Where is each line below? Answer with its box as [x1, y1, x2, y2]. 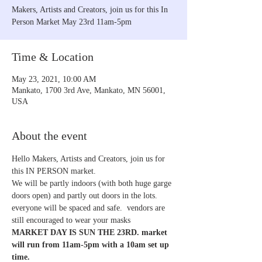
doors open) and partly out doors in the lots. [12, 191, 160, 200]
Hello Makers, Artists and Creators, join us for [12, 154, 167, 163]
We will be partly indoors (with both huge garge [12, 178, 174, 188]
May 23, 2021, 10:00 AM [12, 74, 96, 84]
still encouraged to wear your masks [12, 215, 133, 225]
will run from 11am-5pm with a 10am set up [12, 240, 171, 249]
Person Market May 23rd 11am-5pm [12, 17, 132, 26]
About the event [12, 129, 87, 142]
